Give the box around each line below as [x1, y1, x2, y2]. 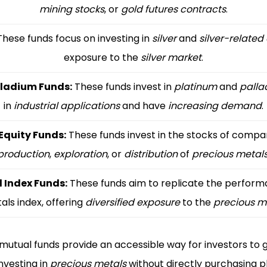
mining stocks [39, 2, 104, 16]
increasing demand [167, 98, 262, 113]
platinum [173, 79, 217, 94]
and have [119, 98, 168, 113]
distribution [123, 147, 178, 161]
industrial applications [13, 98, 120, 113]
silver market [140, 50, 201, 64]
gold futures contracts [120, 2, 226, 16]
